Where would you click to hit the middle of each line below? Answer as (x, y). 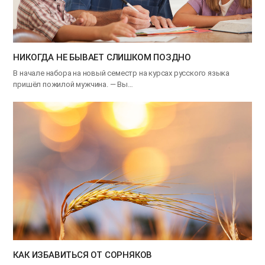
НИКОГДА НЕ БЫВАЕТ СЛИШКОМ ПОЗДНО (102, 58)
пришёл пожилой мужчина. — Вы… (73, 85)
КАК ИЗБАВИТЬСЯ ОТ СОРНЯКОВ (83, 255)
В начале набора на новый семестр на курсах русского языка (121, 73)
